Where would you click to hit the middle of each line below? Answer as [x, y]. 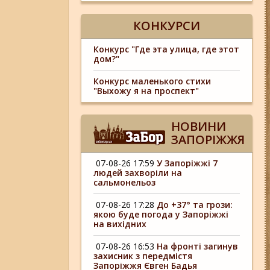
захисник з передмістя [143, 256]
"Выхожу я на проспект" [146, 91]
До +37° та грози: [195, 205]
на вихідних [120, 224]
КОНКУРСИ [167, 26]
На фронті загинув [198, 246]
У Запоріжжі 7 [187, 163]
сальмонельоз [125, 182]
